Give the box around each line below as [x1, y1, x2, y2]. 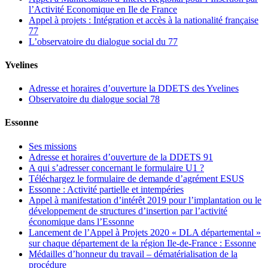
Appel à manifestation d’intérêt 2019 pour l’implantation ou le [29, 194, 261, 205]
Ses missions [29, 141, 77, 151]
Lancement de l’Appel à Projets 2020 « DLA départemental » [29, 227, 261, 237]
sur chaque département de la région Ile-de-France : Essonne [29, 237, 256, 248]
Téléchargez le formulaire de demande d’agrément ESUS [29, 173, 244, 184]
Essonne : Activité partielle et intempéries [29, 184, 184, 194]
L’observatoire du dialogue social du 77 [29, 36, 178, 47]
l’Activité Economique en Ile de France [29, 4, 177, 14]
